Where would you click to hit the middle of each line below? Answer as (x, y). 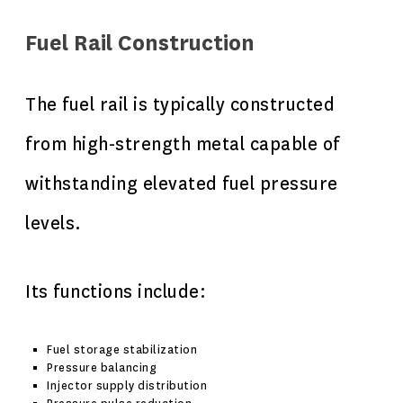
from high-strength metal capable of (183, 144)
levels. (54, 224)
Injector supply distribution (127, 386)
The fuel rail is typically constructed (180, 105)
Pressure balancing (102, 368)
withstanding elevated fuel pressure (182, 184)
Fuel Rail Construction (140, 44)
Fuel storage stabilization (122, 350)
